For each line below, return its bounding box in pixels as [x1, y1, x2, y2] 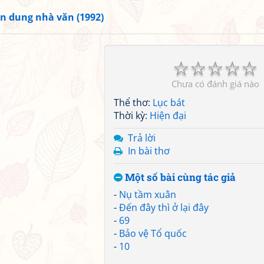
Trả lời [128, 131, 156, 144]
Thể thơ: [114, 96, 153, 109]
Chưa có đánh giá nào [171, 78, 259, 90]
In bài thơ [128, 144, 170, 157]
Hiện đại [150, 109, 186, 122]
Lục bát [153, 96, 185, 109]
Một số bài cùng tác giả [123, 170, 236, 184]
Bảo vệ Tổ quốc [119, 227, 187, 240]
